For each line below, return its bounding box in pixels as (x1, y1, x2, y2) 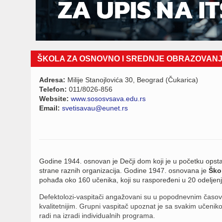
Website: (39, 95, 71, 103)
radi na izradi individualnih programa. (39, 212, 155, 220)
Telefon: (39, 85, 67, 93)
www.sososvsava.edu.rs (71, 95, 146, 103)
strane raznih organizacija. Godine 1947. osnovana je (39, 166, 209, 174)
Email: (39, 104, 62, 112)
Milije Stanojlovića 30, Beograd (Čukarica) (65, 76, 198, 84)
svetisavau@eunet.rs (62, 104, 128, 112)
